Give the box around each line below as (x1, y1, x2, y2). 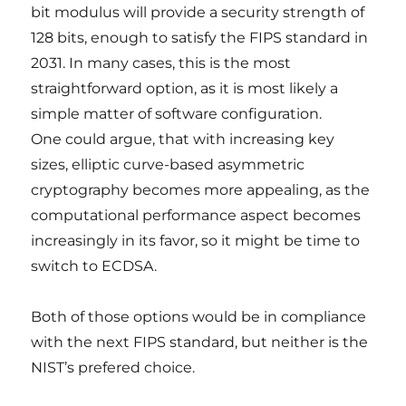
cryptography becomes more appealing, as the (31, 181, 371, 198)
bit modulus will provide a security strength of (31, 4, 365, 21)
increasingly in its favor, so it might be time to (31, 232, 361, 249)
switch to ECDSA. (31, 257, 158, 275)
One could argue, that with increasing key (31, 130, 335, 148)
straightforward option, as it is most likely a (31, 80, 339, 97)
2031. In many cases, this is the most (31, 54, 292, 72)
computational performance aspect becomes (31, 207, 362, 224)
